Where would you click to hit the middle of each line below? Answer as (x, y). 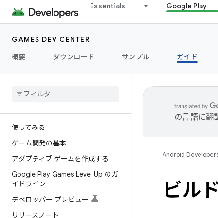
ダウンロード (73, 57)
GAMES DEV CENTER (51, 39)
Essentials (108, 6)
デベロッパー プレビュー (50, 200)
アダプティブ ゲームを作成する (60, 159)
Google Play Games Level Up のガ (65, 174)
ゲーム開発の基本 (39, 143)
